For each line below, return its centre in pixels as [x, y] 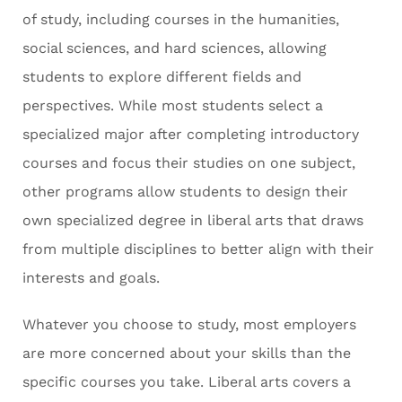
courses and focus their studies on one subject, [189, 163]
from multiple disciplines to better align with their [198, 249]
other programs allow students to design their [185, 192]
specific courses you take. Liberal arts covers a [187, 382]
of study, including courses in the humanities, [181, 20]
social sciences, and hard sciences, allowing [175, 48]
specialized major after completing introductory [191, 135]
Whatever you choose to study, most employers [189, 325]
